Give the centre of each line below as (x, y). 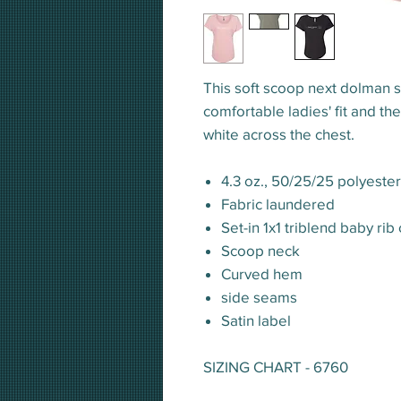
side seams (259, 297)
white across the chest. (279, 134)
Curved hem (262, 274)
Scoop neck (260, 251)
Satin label (256, 320)
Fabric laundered (278, 204)
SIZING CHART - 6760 (276, 367)
